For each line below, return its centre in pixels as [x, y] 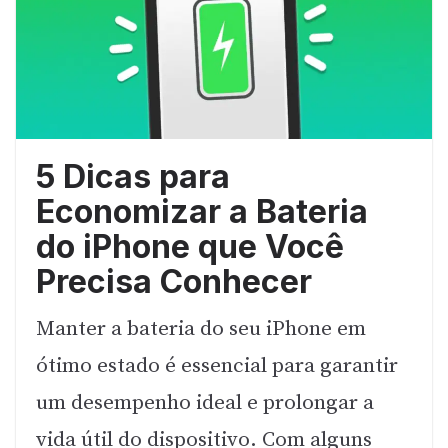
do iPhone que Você [190, 247]
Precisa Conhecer [174, 282]
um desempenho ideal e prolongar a [205, 403]
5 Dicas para [133, 177]
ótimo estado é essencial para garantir [217, 366]
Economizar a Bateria [202, 212]
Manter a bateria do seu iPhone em [201, 329]
